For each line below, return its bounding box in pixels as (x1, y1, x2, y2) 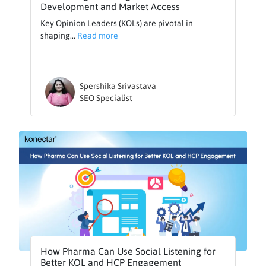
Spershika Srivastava (80, 81, 157, 91)
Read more (77, 30, 119, 40)
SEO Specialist (80, 93, 133, 103)
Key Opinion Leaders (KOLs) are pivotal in (40, 18, 194, 28)
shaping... (40, 30, 78, 40)
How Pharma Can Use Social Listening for (40, 246, 216, 257)
